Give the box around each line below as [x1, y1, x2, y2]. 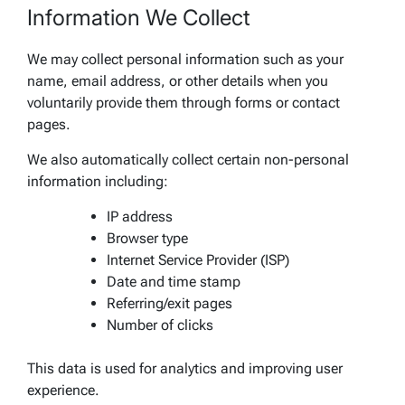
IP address [107, 207, 173, 225]
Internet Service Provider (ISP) [107, 250, 289, 268]
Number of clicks [107, 316, 213, 334]
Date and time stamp [107, 272, 240, 290]
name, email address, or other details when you [27, 71, 328, 89]
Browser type [107, 229, 188, 247]
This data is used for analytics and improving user [27, 359, 343, 377]
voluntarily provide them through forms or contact [27, 93, 340, 111]
